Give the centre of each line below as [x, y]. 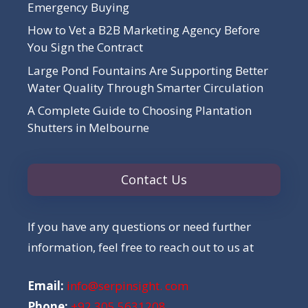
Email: [46, 285]
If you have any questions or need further [139, 227]
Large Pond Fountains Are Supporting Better [148, 70]
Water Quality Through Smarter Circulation [145, 87]
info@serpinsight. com [128, 285]
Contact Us [154, 179]
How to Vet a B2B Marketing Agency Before [144, 30]
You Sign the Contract [85, 47]
